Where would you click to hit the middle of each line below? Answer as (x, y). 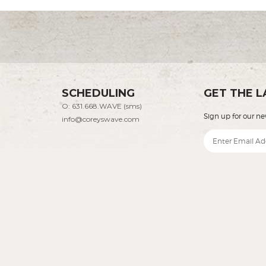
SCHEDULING (98, 93)
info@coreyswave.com (100, 119)
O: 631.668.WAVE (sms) (102, 106)
